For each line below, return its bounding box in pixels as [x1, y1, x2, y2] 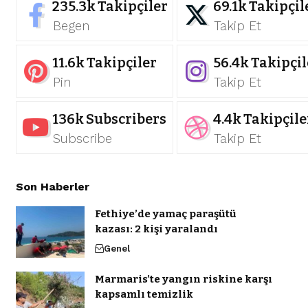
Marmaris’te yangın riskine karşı [94, 273, 272, 286]
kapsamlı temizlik [94, 288, 193, 301]
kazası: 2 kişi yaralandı [94, 223, 218, 236]
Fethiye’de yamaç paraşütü [94, 208, 236, 221]
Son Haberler [15, 180, 89, 194]
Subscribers [85, 111, 166, 128]
